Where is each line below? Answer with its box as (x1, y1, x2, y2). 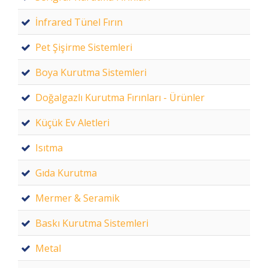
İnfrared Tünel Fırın (35, 16, 123, 29)
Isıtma (35, 141, 63, 154)
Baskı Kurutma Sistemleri (35, 217, 148, 230)
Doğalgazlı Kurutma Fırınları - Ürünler (35, 91, 205, 104)
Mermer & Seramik (35, 191, 120, 205)
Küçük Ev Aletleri (35, 116, 109, 129)
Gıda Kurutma (35, 166, 97, 179)
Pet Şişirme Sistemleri (35, 41, 132, 54)
